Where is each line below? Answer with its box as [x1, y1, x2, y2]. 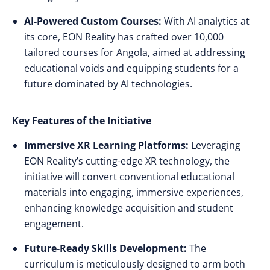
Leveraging [189, 139, 240, 152]
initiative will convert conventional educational [24, 170, 234, 183]
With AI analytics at [162, 14, 250, 28]
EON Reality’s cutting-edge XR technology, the [24, 154, 230, 168]
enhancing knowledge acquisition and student [24, 201, 233, 215]
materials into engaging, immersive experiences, [24, 186, 243, 199]
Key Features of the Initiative [12, 114, 151, 127]
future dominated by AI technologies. [24, 77, 192, 90]
